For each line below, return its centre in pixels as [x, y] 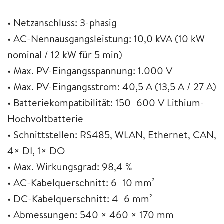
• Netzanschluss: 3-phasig [62, 22]
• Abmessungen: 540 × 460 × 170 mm [91, 214]
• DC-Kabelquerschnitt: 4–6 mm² [80, 198]
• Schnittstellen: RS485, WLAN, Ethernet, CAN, [112, 134]
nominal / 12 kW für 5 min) [65, 54]
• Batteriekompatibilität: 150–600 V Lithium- [106, 102]
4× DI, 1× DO [36, 150]
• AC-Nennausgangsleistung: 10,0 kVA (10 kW [106, 38]
